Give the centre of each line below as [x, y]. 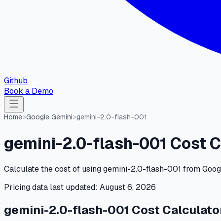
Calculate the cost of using [54, 169]
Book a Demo [29, 91]
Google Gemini [49, 117]
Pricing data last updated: [51, 187]
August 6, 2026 [128, 187]
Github [16, 81]
